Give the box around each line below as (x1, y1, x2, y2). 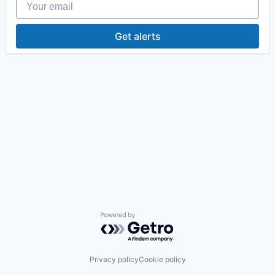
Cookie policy (138, 254, 186, 264)
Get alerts (114, 29, 161, 42)
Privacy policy (89, 254, 139, 264)
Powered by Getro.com (100, 211, 208, 224)
